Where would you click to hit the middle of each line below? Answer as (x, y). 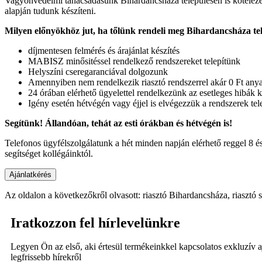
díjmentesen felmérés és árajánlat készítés (104, 50)
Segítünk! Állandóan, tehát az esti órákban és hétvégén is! (118, 123)
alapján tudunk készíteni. (50, 11)
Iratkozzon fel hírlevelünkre (95, 223)
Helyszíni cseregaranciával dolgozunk (98, 71)
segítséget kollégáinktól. (49, 153)
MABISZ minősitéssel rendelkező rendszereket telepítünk (134, 61)
